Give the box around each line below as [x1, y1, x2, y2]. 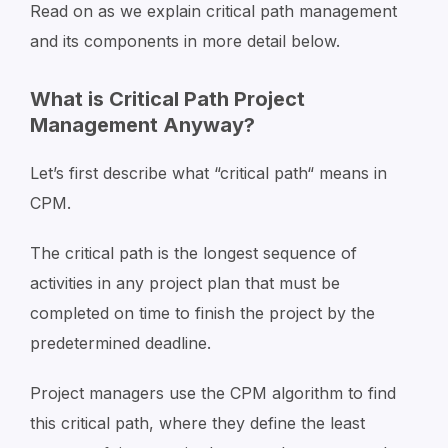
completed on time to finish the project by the [30, 303, 375, 323]
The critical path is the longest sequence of [30, 243, 357, 263]
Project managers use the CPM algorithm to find [30, 383, 396, 403]
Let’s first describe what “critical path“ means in [30, 163, 387, 183]
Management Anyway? [30, 113, 255, 137]
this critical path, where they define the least [30, 413, 365, 433]
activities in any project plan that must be [30, 273, 340, 293]
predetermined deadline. [30, 333, 211, 353]
